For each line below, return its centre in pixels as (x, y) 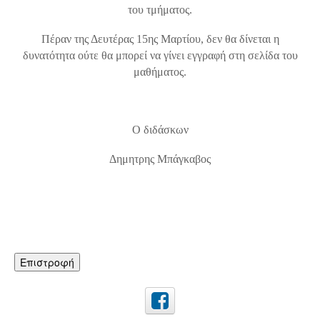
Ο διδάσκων (160, 129)
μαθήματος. (160, 71)
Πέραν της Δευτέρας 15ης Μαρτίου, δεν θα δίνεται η (160, 39)
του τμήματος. (160, 9)
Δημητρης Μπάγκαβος (160, 159)
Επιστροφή (47, 262)
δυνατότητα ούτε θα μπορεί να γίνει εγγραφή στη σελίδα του (160, 55)
